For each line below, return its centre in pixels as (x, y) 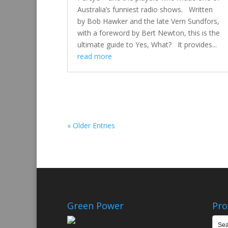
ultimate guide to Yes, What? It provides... (147, 45)
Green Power (95, 206)
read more (95, 56)
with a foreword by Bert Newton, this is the (149, 33)
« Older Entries (91, 126)
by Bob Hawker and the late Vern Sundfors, (148, 21)
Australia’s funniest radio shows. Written (145, 10)
